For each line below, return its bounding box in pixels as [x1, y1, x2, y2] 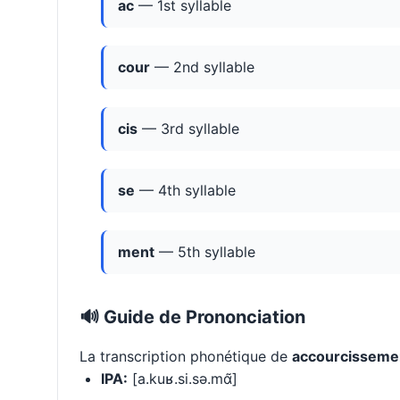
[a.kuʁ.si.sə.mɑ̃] [128, 370, 237, 388]
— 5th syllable [154, 243, 255, 262]
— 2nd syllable [150, 58, 254, 77]
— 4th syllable [135, 181, 236, 200]
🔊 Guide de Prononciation [79, 306, 305, 329]
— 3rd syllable [137, 120, 239, 138]
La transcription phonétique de [79, 347, 292, 366]
